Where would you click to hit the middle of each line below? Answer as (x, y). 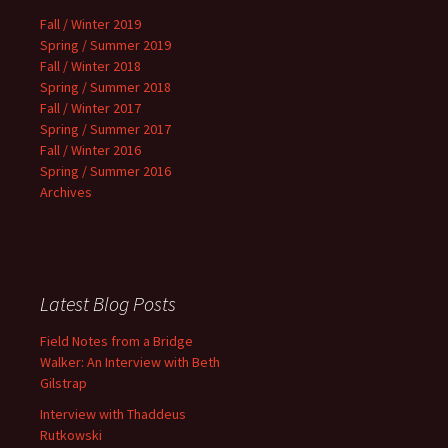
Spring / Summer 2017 (105, 129)
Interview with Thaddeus (113, 414)
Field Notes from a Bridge (116, 341)
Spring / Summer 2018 (105, 87)
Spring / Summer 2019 (105, 45)
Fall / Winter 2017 (90, 108)
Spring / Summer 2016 (105, 171)
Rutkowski (71, 435)
